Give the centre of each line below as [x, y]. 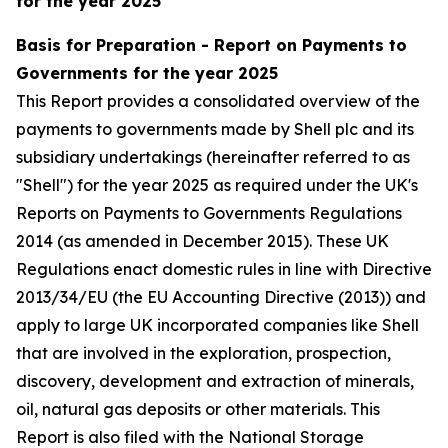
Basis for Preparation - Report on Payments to [211, 45]
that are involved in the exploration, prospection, [203, 353]
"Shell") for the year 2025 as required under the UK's [217, 185]
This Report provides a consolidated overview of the [218, 101]
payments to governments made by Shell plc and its [215, 129]
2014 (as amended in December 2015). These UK [202, 241]
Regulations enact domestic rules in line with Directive [224, 269]
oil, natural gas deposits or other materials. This [198, 409]
